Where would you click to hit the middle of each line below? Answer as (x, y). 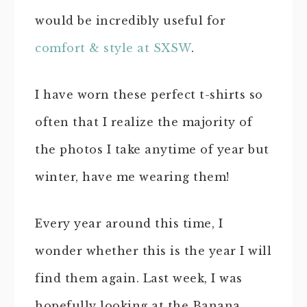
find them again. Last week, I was (139, 278)
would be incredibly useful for (130, 20)
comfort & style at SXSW (113, 48)
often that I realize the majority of (144, 122)
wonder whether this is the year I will (153, 250)
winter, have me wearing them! (132, 176)
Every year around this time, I (129, 223)
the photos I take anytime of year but (152, 149)
